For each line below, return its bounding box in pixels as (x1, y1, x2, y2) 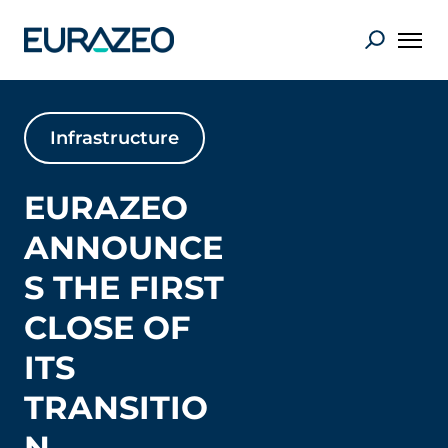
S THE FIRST (24, 268, 224, 307)
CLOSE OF (24, 308, 190, 347)
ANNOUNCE (24, 228, 223, 267)
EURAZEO (24, 188, 188, 227)
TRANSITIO (24, 388, 208, 427)
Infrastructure (50, 127, 179, 149)
